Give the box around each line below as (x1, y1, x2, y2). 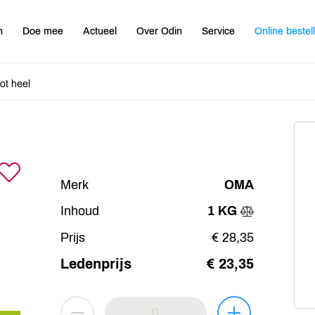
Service (202, 25, 236, 37)
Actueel (83, 25, 117, 37)
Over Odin (136, 25, 183, 37)
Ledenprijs (60, 256, 131, 271)
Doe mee (22, 25, 64, 37)
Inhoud (60, 204, 99, 218)
